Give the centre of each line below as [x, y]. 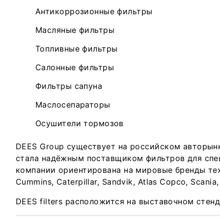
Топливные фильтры [77, 49]
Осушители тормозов [80, 123]
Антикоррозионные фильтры [94, 11]
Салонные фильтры [75, 67]
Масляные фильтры [75, 30]
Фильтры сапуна [69, 86]
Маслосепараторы [73, 105]
